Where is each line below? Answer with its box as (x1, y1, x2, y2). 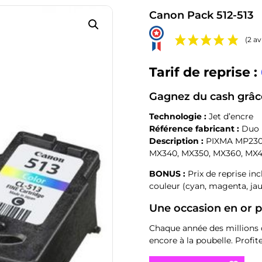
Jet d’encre (206, 111, 254, 122)
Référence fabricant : (149, 123, 242, 134)
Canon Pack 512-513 (149, 8, 254, 22)
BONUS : (149, 168, 186, 179)
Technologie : (149, 111, 207, 122)
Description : (149, 135, 206, 146)
